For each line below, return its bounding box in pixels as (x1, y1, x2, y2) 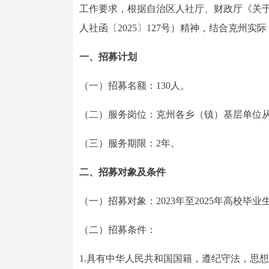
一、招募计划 (79, 52, 137, 62)
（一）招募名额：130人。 (79, 80, 190, 91)
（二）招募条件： (79, 225, 156, 235)
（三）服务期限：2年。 (79, 138, 180, 148)
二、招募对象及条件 (79, 167, 166, 177)
